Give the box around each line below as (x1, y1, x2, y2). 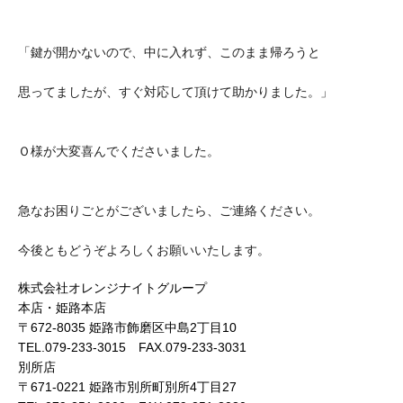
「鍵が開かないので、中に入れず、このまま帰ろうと (18, 44, 320, 59)
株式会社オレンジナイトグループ (18, 280, 207, 295)
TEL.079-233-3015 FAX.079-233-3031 (18, 339, 246, 354)
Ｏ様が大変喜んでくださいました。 (18, 143, 219, 158)
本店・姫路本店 (18, 300, 106, 315)
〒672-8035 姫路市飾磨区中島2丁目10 (18, 319, 237, 335)
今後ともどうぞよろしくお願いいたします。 (18, 242, 270, 257)
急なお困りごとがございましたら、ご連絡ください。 (18, 202, 320, 218)
